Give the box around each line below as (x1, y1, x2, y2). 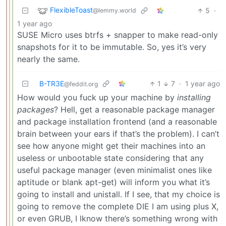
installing (177, 92, 211, 103)
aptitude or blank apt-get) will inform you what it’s (17, 177, 210, 188)
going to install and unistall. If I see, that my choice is (17, 189, 220, 200)
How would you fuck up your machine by (17, 92, 177, 103)
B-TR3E (39, 79, 64, 88)
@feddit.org (64, 80, 98, 88)
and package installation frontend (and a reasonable (17, 117, 217, 127)
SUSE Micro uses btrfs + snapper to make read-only (17, 30, 218, 40)
